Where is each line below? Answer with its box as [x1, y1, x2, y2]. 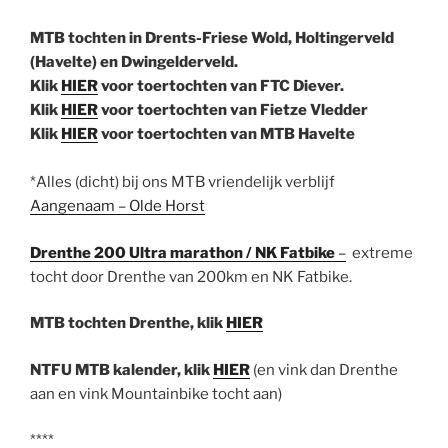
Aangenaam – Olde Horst [30, 197, 205, 216]
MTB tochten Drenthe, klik [30, 314, 226, 333]
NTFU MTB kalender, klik [30, 360, 213, 379]
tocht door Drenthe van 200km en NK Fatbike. [30, 267, 352, 286]
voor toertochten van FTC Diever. [98, 77, 344, 96]
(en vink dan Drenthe [250, 360, 398, 379]
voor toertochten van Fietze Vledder [98, 101, 368, 120]
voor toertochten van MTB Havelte [98, 125, 355, 144]
